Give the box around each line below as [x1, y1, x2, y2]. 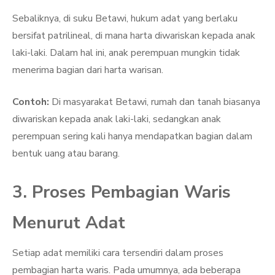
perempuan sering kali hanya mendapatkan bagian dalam [12, 130, 252, 143]
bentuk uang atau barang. [12, 147, 120, 160]
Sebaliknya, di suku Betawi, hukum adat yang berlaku [12, 12, 238, 25]
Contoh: [12, 95, 49, 109]
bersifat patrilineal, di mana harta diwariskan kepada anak [12, 29, 255, 42]
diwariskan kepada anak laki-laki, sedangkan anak [12, 112, 221, 126]
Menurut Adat [12, 211, 125, 234]
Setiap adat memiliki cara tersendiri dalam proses [12, 246, 223, 260]
